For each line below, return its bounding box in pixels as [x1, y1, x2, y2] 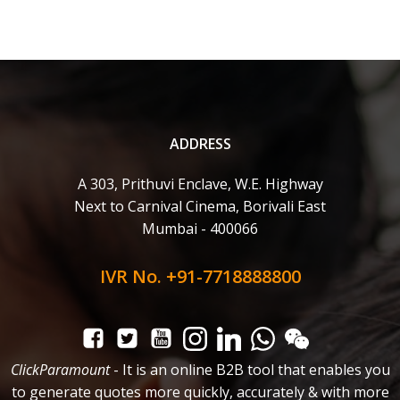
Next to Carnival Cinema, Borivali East [74, 196, 326, 216]
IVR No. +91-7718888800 [99, 264, 301, 288]
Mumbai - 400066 [142, 219, 258, 238]
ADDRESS [169, 134, 231, 154]
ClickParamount [10, 360, 110, 379]
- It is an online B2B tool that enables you [109, 360, 390, 379]
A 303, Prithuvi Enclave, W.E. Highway [77, 174, 323, 194]
